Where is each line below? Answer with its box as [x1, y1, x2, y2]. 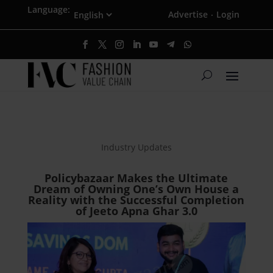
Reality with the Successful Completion [28, 193, 245, 208]
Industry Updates [101, 141, 172, 154]
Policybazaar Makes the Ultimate [44, 171, 229, 186]
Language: [27, 4, 70, 15]
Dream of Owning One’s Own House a [34, 182, 239, 197]
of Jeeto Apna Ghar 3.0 [75, 204, 197, 219]
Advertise [168, 9, 208, 20]
